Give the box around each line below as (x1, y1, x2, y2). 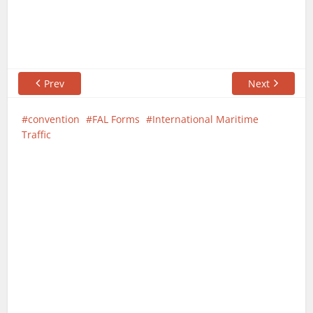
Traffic (22, 127, 52, 141)
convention (28, 112, 80, 126)
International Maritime (152, 112, 259, 126)
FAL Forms (92, 112, 140, 126)
